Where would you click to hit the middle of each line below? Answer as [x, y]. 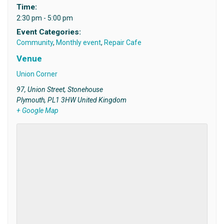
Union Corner [37, 74]
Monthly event [78, 42]
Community [34, 42]
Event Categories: [48, 32]
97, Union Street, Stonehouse [59, 89]
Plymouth [30, 100]
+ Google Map [37, 110]
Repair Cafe [122, 42]
